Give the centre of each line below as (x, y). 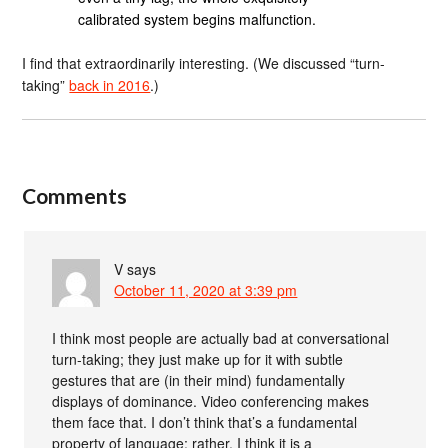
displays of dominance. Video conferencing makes (211, 401)
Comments (75, 195)
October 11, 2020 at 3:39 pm (206, 290)
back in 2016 (110, 85)
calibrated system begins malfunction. (197, 18)
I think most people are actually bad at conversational (221, 338)
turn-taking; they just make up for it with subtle (198, 359)
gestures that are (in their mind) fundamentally (199, 380)
